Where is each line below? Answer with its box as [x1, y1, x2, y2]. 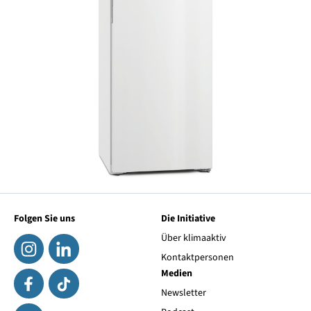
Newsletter [161, 286, 207, 301]
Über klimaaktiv [161, 231, 227, 246]
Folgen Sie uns [13, 211, 75, 226]
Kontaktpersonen [161, 251, 235, 265]
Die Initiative [161, 211, 216, 226]
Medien [161, 266, 193, 280]
